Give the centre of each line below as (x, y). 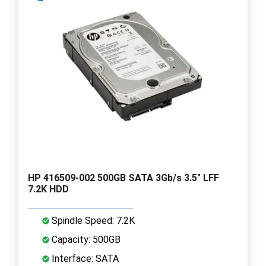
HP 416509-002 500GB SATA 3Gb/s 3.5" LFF (123, 178)
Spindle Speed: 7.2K (92, 220)
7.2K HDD (48, 189)
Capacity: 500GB (85, 239)
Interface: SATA (84, 258)
